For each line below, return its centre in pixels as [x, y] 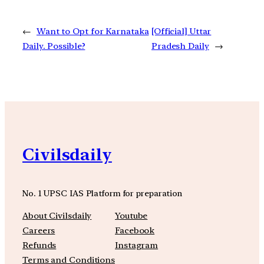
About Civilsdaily [57, 216]
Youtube [131, 216]
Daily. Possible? [54, 46]
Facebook [135, 231]
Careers [39, 231]
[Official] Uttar [181, 31]
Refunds [39, 245]
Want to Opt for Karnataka [93, 31]
